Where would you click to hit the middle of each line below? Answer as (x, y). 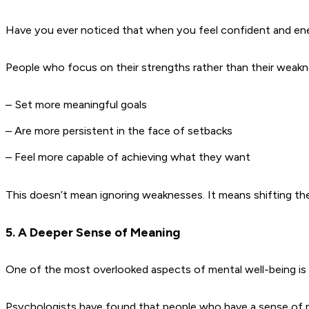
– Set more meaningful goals (76, 105)
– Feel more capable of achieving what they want (128, 157)
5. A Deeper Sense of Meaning (93, 232)
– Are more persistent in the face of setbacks (119, 131)
